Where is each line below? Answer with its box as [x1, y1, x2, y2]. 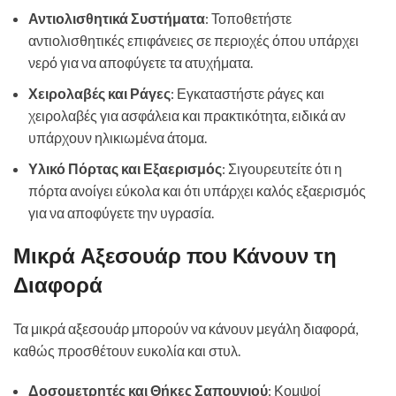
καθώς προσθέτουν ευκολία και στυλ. [13, 342, 240, 359]
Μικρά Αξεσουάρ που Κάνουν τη [13, 241, 337, 270]
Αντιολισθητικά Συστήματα [28, 10, 205, 27]
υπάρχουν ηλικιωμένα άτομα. [28, 129, 207, 146]
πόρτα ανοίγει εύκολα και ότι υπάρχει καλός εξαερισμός [28, 182, 366, 199]
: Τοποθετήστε [205, 10, 292, 27]
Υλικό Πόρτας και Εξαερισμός [28, 160, 222, 177]
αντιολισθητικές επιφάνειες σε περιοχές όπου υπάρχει [28, 32, 359, 49]
